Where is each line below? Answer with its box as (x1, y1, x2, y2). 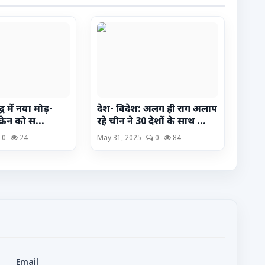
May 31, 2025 (96, 134, 141, 144)
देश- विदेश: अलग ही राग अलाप (96, 104, 217, 117)
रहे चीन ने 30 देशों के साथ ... (96, 116, 206, 129)
